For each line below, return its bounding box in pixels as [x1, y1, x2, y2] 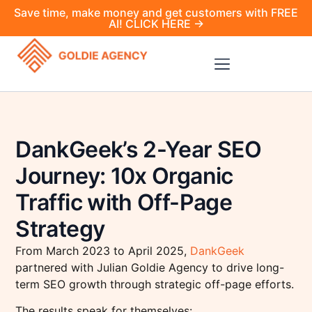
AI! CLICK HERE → [108, 17, 204, 31]
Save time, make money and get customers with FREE [14, 6, 298, 19]
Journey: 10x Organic [15, 162, 233, 189]
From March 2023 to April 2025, [15, 244, 191, 258]
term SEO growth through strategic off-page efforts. [15, 277, 295, 291]
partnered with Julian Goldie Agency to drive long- [15, 260, 285, 274]
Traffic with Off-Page [15, 189, 232, 216]
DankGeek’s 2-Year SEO [15, 136, 261, 163]
